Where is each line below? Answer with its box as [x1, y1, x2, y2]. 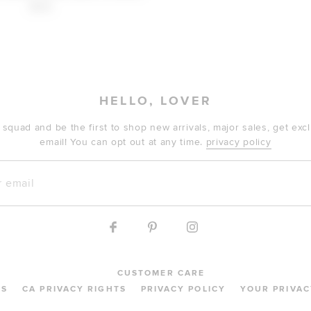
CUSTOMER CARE [117, 268, 205, 278]
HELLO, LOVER [99, 94, 212, 109]
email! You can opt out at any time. [40, 136, 206, 148]
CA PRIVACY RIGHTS [22, 284, 126, 294]
